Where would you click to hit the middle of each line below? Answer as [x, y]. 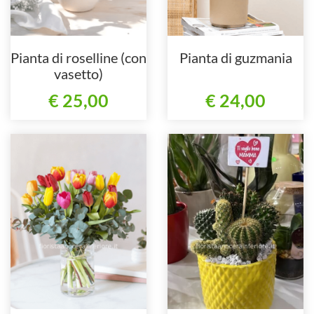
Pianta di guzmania [235, 57]
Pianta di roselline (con [78, 57]
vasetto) [78, 73]
